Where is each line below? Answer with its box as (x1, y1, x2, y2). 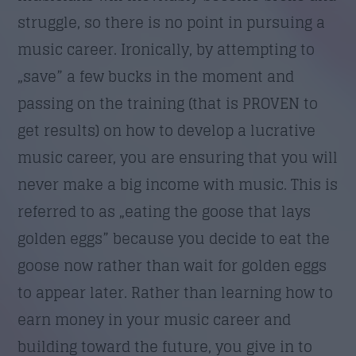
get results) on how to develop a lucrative (17, 117, 316, 143)
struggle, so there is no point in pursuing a (17, 9, 326, 35)
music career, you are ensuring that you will (17, 144, 339, 170)
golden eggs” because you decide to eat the (17, 225, 331, 251)
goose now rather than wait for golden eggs (17, 252, 327, 278)
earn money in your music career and (17, 306, 292, 332)
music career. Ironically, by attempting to (17, 36, 315, 62)
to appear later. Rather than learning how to (17, 279, 334, 305)
